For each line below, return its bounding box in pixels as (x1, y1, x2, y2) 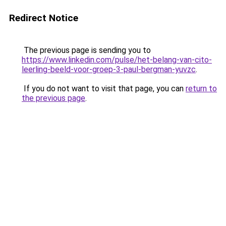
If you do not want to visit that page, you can (22, 84, 186, 93)
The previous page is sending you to (22, 45, 151, 55)
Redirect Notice (9, 12, 78, 24)
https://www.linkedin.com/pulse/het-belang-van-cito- (22, 55, 212, 65)
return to (186, 84, 217, 93)
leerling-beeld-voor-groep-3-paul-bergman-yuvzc (22, 65, 196, 74)
